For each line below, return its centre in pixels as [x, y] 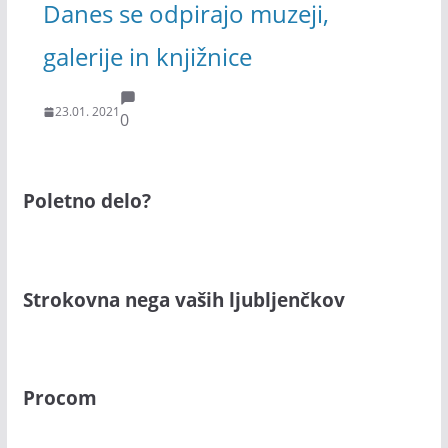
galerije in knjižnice [147, 56]
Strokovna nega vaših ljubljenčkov [183, 299]
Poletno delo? [86, 201]
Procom [59, 398]
